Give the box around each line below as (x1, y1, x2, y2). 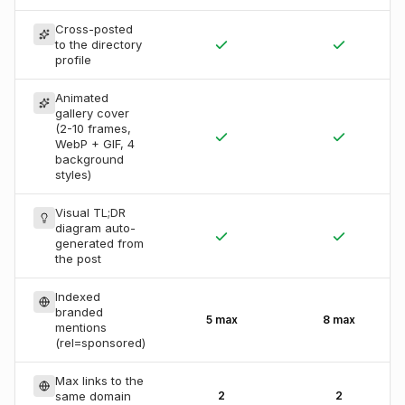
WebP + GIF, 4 (55, 137, 135, 151)
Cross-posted (55, 22, 133, 36)
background (55, 152, 124, 166)
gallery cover (55, 106, 129, 120)
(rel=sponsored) (55, 335, 146, 350)
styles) (55, 167, 91, 182)
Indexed (55, 289, 100, 304)
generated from (55, 236, 144, 250)
